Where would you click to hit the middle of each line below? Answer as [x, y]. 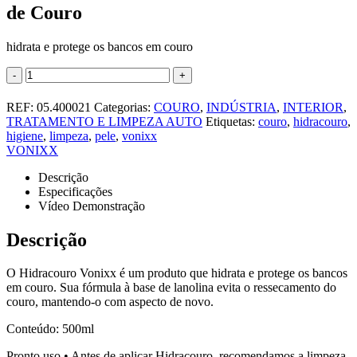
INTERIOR [313, 107]
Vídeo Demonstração [92, 206]
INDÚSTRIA [241, 107]
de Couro [44, 12]
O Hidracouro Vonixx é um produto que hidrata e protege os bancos [177, 273]
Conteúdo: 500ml [50, 329]
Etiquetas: [232, 121]
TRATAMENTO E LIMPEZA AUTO [104, 121]
